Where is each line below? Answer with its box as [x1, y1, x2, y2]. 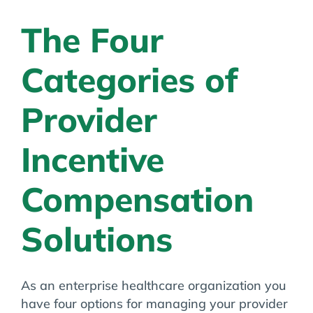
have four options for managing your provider [21, 295, 288, 312]
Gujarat [129, 12, 161, 24]
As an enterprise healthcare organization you [21, 277, 286, 293]
